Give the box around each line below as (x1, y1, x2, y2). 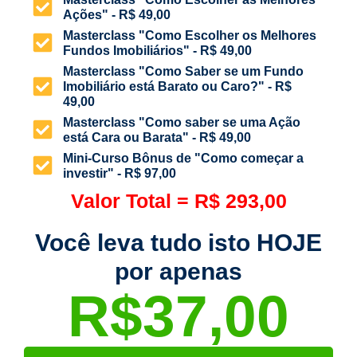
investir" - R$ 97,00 (62, 166, 176, 180)
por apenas (115, 257, 242, 284)
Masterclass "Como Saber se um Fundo (62, 64, 304, 78)
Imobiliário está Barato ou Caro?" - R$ (62, 79, 292, 93)
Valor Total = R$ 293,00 (70, 189, 287, 212)
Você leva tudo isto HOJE (35, 229, 322, 256)
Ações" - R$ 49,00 (62, 7, 171, 22)
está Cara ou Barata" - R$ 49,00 (62, 130, 251, 144)
